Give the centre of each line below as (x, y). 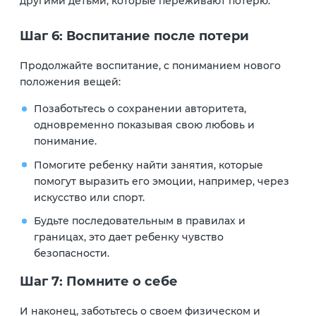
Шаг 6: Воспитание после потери (134, 36)
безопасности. (71, 254)
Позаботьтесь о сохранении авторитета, (140, 109)
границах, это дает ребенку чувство (128, 237)
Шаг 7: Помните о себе (99, 281)
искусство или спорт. (89, 197)
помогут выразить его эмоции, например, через (161, 181)
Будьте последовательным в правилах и (139, 221)
